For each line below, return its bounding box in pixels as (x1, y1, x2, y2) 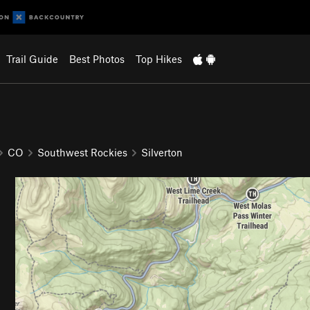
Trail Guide (6, 53, 58, 65)
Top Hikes (135, 53, 182, 65)
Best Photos (69, 53, 125, 65)
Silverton (141, 145, 183, 158)
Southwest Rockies (37, 145, 127, 158)
